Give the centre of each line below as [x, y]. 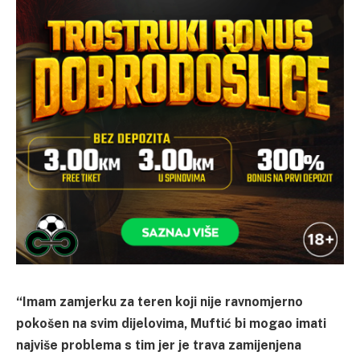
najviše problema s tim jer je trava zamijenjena [159, 345]
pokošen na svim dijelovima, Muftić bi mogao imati [171, 323]
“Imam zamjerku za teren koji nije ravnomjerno [160, 301]
